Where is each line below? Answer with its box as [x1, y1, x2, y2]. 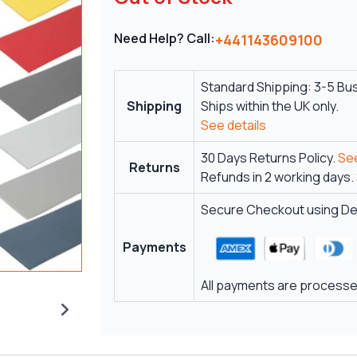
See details [201, 116, 267, 134]
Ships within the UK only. [201, 96, 339, 115]
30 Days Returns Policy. [201, 148, 339, 167]
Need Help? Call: [114, 29, 216, 47]
